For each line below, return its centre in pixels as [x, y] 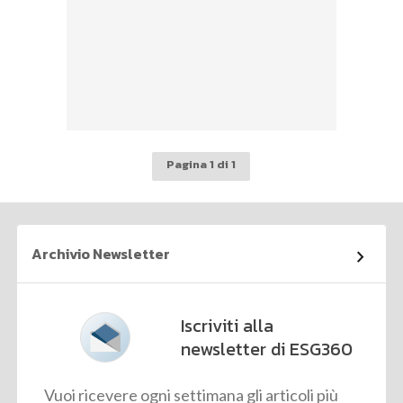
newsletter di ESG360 [267, 349]
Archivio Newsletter [101, 254]
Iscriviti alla [228, 326]
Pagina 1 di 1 [201, 165]
